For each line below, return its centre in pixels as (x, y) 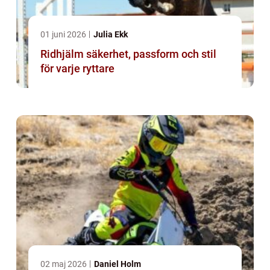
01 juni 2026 (64, 35)
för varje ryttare (77, 69)
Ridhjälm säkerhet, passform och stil (63, 54)
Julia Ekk (111, 35)
